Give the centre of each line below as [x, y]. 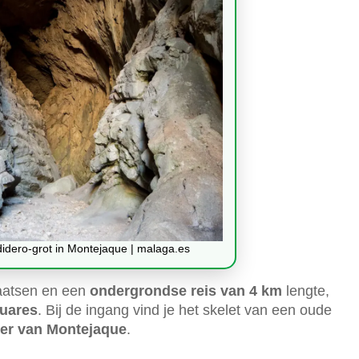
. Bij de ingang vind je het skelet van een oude [185, 310]
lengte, [306, 290]
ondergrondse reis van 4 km [186, 290]
